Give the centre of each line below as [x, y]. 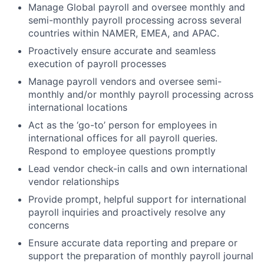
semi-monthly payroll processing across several [135, 20]
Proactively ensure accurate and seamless [122, 51]
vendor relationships [74, 181]
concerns [49, 225]
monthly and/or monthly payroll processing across [141, 94]
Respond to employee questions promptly [122, 151]
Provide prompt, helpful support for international [137, 199]
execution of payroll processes [97, 64]
